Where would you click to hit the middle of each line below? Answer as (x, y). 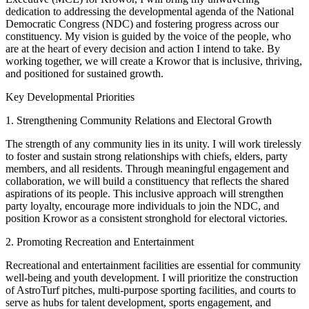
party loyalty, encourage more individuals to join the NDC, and (142, 206)
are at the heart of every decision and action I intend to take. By (143, 48)
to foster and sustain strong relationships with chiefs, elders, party (147, 156)
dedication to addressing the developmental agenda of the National (150, 11)
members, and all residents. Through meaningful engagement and (147, 168)
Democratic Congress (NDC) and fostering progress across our (142, 23)
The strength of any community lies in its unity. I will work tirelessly (153, 143)
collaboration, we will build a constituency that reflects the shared (147, 181)
